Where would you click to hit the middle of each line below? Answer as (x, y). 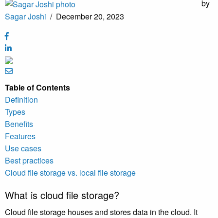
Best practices (29, 161)
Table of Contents (37, 88)
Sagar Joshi (26, 17)
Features (20, 136)
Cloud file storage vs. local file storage (70, 173)
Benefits (19, 124)
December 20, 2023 (90, 17)
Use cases (23, 148)
